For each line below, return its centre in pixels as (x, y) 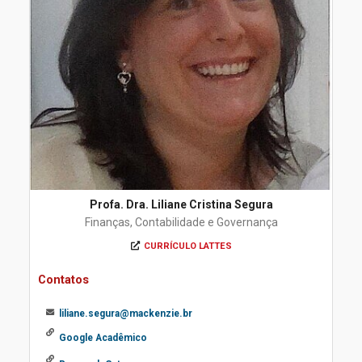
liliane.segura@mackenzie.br (126, 314)
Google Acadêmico (103, 338)
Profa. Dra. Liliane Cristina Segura (181, 204)
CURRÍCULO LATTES (187, 246)
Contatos (63, 280)
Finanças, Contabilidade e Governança (181, 222)
